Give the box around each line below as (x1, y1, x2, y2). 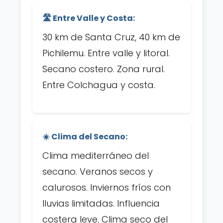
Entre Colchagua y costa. (42, 79, 155, 91)
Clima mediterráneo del (42, 149, 149, 162)
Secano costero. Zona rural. (42, 63, 165, 75)
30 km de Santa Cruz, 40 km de (42, 31, 180, 43)
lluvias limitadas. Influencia (42, 197, 160, 210)
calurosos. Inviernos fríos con (42, 181, 171, 194)
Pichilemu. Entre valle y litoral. (42, 47, 170, 59)
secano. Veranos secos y (42, 165, 153, 178)
